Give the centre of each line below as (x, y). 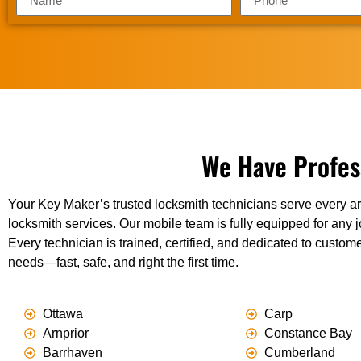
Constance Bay (308, 334)
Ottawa (62, 314)
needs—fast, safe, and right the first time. (123, 263)
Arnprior (65, 334)
